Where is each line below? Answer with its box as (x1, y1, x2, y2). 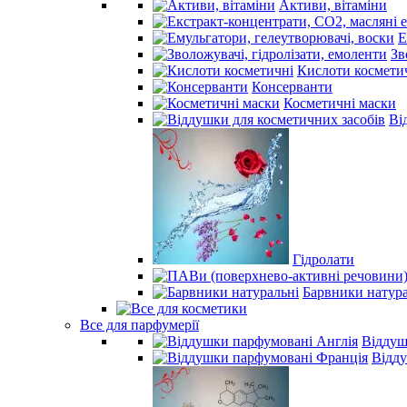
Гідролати (293, 252, 354, 267)
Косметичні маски (283, 95, 396, 111)
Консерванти (252, 79, 333, 94)
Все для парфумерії (80, 317, 199, 333)
